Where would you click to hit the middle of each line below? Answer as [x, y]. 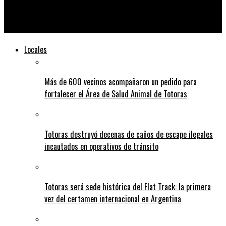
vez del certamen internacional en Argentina [113, 199]
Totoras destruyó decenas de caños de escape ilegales [129, 134]
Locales [36, 50]
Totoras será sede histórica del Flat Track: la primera [128, 187]
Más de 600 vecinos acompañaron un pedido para [121, 82]
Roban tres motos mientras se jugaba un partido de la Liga [105, 15]
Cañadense [22, 27]
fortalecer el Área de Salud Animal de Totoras [116, 94]
